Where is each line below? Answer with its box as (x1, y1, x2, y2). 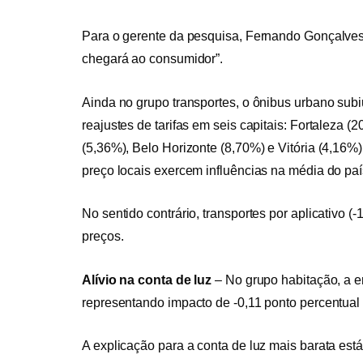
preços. (82, 229, 124, 244)
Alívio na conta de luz (82, 272, 212, 287)
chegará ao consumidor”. (82, 51, 224, 66)
